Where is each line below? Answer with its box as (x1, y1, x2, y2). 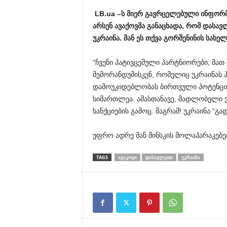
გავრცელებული (144, 10, 199, 18)
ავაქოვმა (114, 22, 145, 30)
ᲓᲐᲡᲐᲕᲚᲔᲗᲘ (145, 154, 173, 161)
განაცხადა (146, 22, 182, 30)
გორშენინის (163, 34, 204, 42)
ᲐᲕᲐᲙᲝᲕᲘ (118, 154, 137, 161)
